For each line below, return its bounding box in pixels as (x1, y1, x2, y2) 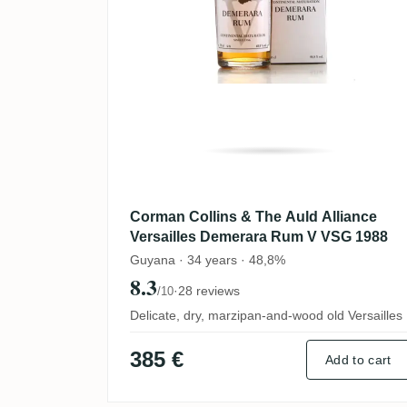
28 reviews (178, 283, 240, 298)
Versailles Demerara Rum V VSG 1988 (130, 229, 388, 245)
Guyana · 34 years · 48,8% (130, 252, 285, 267)
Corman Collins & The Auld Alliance (130, 209, 377, 225)
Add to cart (325, 352, 392, 367)
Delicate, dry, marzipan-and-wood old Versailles (130, 307, 402, 323)
